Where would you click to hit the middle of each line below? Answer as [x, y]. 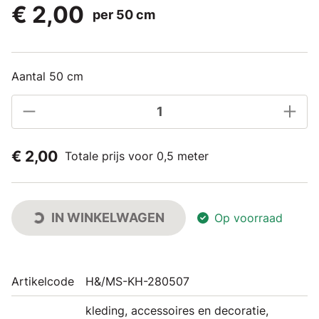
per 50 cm [124, 14]
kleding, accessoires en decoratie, [177, 310]
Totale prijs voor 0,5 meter [137, 156]
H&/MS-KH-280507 [137, 281]
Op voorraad [249, 218]
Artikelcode [43, 281]
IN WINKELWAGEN [108, 217]
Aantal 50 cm [47, 76]
